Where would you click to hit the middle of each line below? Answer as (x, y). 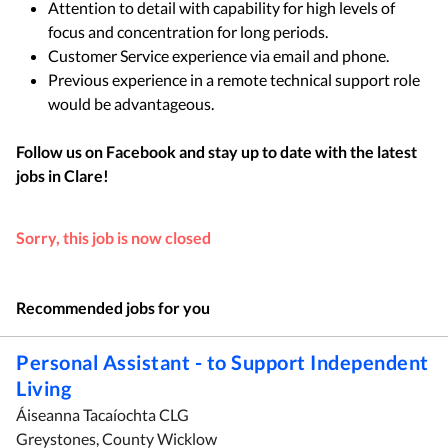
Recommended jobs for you (113, 307)
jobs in (38, 175)
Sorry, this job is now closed (113, 237)
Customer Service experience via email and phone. (220, 55)
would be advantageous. (132, 103)
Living (43, 388)
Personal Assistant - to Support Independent (222, 362)
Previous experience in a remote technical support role (234, 79)
